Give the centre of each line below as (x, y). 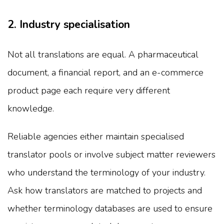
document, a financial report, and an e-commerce (105, 72)
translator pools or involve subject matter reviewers (111, 154)
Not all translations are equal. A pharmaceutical (103, 54)
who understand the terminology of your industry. (106, 172)
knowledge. (31, 108)
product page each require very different (89, 90)
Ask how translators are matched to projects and (105, 190)
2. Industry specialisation (69, 24)
